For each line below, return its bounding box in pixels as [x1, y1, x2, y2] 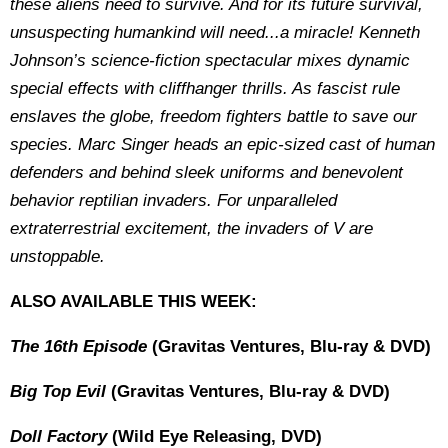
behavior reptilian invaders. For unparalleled [10, 191, 337, 210]
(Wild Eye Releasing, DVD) [107, 427, 322, 446]
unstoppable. [10, 247, 105, 266]
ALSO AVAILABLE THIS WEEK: [10, 292, 257, 311]
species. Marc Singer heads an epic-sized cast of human [10, 135, 435, 154]
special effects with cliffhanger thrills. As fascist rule [10, 79, 400, 98]
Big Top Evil [10, 382, 106, 401]
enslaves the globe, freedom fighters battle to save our [10, 107, 417, 126]
